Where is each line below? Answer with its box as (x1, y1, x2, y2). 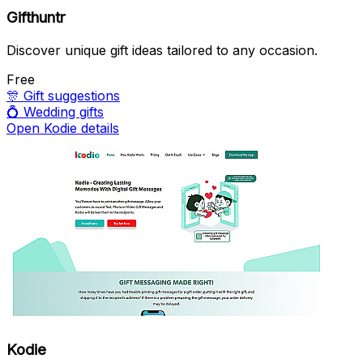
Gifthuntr (6, 7, 66, 27)
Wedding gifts (23, 103, 104, 120)
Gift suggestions (23, 87, 120, 104)
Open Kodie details (6, 119, 119, 136)
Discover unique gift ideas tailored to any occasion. (6, 41, 318, 58)
